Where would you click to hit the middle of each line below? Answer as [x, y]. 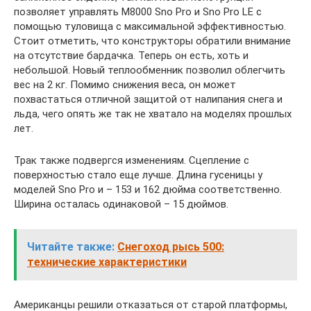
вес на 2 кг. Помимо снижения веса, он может [125, 85]
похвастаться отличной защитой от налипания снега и [148, 99]
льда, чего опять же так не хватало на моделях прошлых [153, 114]
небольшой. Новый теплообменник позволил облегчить [150, 70]
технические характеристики [107, 262]
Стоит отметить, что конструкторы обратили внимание [152, 41]
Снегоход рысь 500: [171, 247]
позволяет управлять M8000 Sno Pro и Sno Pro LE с [138, 12]
